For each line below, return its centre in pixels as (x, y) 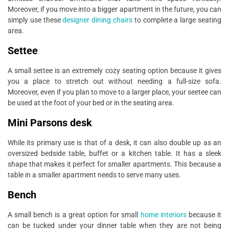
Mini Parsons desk (50, 122)
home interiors (163, 214)
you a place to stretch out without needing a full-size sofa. (114, 81)
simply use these (35, 20)
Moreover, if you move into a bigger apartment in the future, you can (114, 9)
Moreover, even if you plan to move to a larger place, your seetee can (114, 92)
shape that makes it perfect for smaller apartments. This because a (114, 164)
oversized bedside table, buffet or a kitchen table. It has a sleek (114, 153)
